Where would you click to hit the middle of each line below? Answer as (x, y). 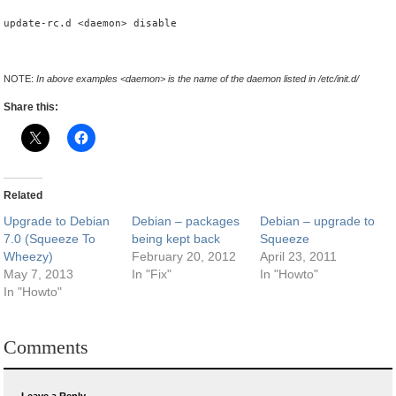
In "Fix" (152, 274)
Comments (46, 347)
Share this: (31, 107)
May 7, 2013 (38, 274)
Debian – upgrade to (318, 221)
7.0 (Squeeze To (49, 239)
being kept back (176, 239)
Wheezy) (28, 256)
